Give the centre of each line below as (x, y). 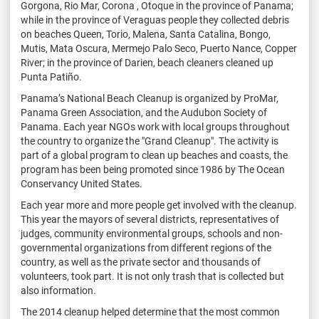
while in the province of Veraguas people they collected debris (155, 20)
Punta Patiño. (51, 77)
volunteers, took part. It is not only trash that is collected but (152, 277)
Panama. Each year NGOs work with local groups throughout (155, 127)
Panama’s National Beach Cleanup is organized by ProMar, (150, 99)
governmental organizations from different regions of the (146, 248)
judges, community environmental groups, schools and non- (152, 234)
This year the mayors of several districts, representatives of (150, 220)
